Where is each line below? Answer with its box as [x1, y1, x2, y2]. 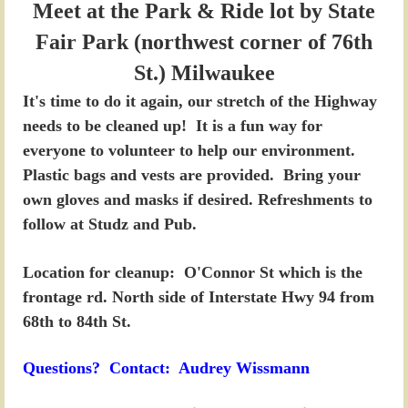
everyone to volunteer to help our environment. [23, 141, 355, 160]
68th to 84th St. [23, 311, 131, 331]
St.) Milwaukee [133, 61, 275, 86]
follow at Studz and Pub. [23, 215, 197, 234]
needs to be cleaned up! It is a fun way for [23, 117, 322, 136]
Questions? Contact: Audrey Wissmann [23, 359, 310, 378]
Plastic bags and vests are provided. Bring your [23, 166, 361, 185]
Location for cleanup [23, 262, 169, 281]
